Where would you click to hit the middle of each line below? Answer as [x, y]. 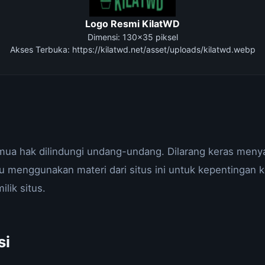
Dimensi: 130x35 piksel [132, 37]
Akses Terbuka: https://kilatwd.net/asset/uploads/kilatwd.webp [132, 49]
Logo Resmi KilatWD [132, 24]
